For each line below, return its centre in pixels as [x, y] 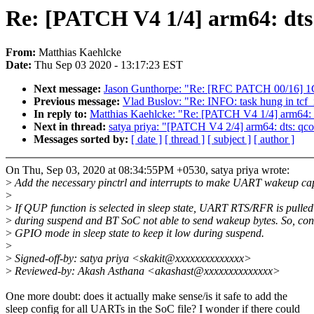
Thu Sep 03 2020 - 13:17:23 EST [109, 65]
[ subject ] [229, 139]
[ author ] [274, 139]
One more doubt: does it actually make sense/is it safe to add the [146, 296]
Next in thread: [71, 127]
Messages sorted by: [82, 139]
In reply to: [62, 114]
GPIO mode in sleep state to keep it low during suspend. [138, 233]
